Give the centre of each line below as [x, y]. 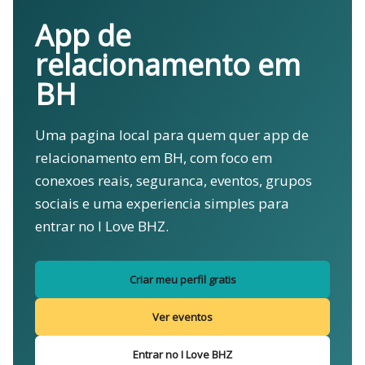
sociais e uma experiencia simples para [162, 203]
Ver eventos [182, 317]
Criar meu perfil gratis [182, 279]
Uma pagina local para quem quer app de [172, 135]
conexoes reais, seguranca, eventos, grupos [173, 180]
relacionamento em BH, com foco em [153, 158]
